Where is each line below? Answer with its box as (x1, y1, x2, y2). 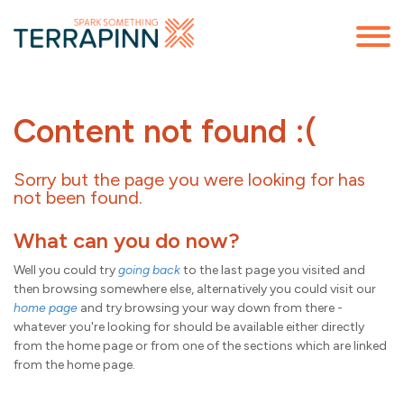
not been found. (14, 186, 142, 208)
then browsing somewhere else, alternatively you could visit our (14, 280, 376, 297)
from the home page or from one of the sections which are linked (14, 337, 387, 353)
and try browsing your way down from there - (78, 299, 343, 316)
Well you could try (14, 262, 118, 278)
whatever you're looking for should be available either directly (14, 318, 364, 335)
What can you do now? (14, 226, 240, 253)
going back (118, 262, 180, 278)
